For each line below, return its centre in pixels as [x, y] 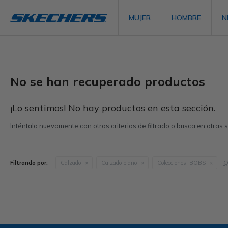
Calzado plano [119, 163]
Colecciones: [173, 163]
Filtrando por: [29, 163]
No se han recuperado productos [108, 81]
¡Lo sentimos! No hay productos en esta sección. [113, 108]
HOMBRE [187, 18]
